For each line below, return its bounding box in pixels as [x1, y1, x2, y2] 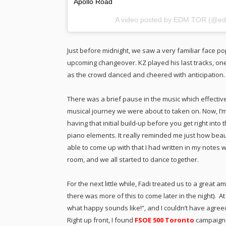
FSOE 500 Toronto [135, 215, 194, 224]
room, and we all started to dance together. [67, 154, 199, 164]
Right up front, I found [67, 215, 135, 224]
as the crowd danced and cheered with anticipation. [67, 70, 225, 79]
